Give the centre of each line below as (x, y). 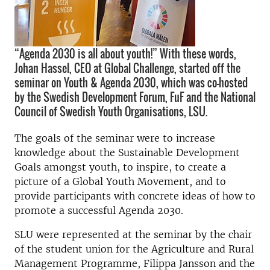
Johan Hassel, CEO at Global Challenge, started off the (127, 68)
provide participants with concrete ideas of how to (135, 196)
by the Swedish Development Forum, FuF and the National (135, 97)
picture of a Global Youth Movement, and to (120, 181)
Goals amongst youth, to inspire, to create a (120, 167)
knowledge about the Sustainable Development (127, 152)
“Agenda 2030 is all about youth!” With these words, (125, 54)
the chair (231, 234)
